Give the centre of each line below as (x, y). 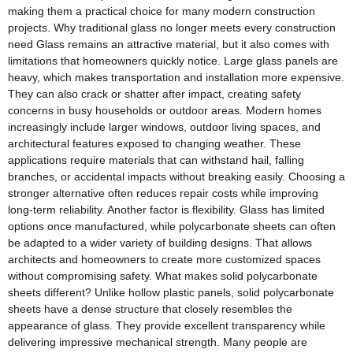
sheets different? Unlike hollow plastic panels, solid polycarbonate (171, 293)
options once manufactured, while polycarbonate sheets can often (172, 227)
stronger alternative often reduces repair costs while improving (163, 193)
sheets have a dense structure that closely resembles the (150, 309)
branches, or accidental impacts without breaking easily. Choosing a (176, 177)
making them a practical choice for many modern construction (162, 11)
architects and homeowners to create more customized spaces (164, 260)
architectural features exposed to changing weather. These (154, 144)
